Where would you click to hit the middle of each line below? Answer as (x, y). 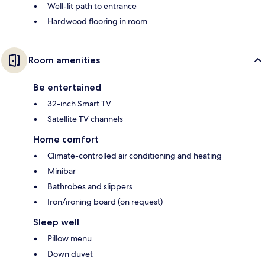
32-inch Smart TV (79, 103)
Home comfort (66, 139)
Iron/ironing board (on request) (105, 201)
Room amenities (64, 60)
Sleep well (56, 222)
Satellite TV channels (85, 119)
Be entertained (67, 87)
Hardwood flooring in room (97, 21)
